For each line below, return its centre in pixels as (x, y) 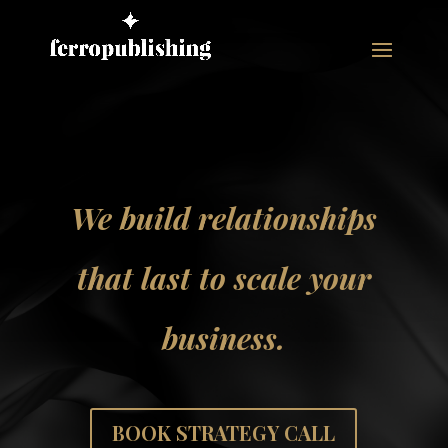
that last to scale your (223, 278)
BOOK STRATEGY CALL (224, 432)
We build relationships (223, 218)
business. (224, 338)
